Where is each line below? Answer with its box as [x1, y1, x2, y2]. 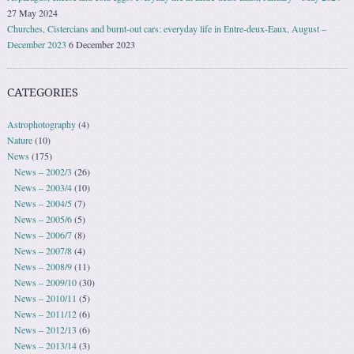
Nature [7, 133, 33, 146]
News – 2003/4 [13, 180, 72, 194]
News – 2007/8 [13, 243, 72, 257]
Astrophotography [7, 117, 77, 130]
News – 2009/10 [13, 275, 77, 288]
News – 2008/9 [13, 259, 72, 273]
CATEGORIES [7, 85, 79, 100]
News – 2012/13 [13, 322, 77, 336]
